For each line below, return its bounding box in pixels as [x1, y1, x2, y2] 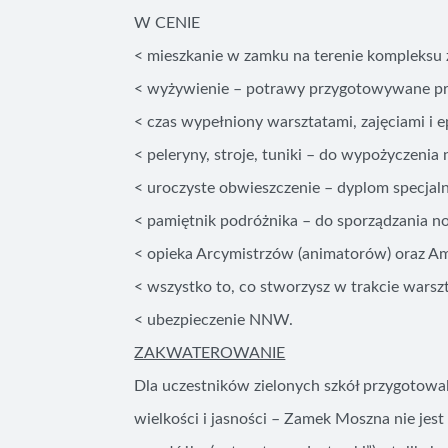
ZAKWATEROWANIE [134, 345, 286, 361]
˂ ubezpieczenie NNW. [134, 312, 294, 328]
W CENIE [134, 15, 201, 31]
